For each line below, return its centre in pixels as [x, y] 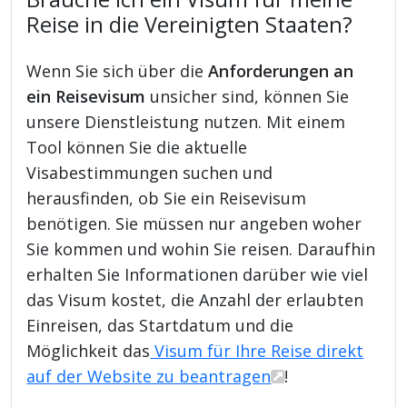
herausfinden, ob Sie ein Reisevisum [167, 198]
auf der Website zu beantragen [149, 376]
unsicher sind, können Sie [248, 96]
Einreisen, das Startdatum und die [160, 325]
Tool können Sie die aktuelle [137, 147]
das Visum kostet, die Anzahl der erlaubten [195, 299]
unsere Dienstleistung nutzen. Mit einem [186, 121]
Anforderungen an [281, 70]
